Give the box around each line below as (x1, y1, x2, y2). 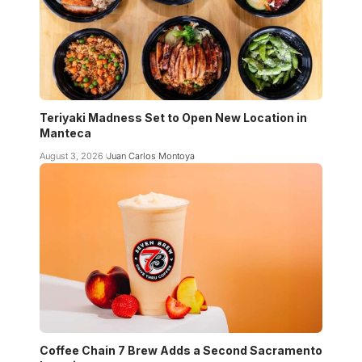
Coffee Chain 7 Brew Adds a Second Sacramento (40, 343, 322, 358)
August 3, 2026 (40, 150, 103, 162)
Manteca (40, 126, 91, 141)
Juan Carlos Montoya (106, 150, 195, 162)
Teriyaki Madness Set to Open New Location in (40, 111, 307, 125)
